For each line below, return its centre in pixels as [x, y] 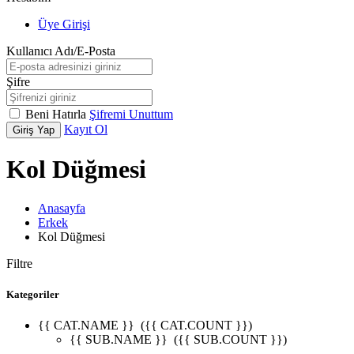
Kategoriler [33, 295]
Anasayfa [62, 208]
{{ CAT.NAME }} [88, 326]
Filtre [19, 263]
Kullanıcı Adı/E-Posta [61, 51]
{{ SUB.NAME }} [120, 340]
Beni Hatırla [57, 114]
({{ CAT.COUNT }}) [195, 326]
